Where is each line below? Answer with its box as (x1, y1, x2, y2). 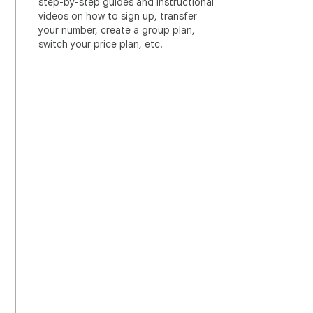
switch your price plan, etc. (38, 38, 163, 50)
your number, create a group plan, (38, 24, 195, 36)
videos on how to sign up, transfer (38, 10, 197, 22)
